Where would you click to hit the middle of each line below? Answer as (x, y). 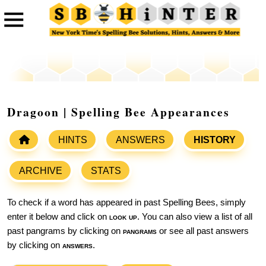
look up (123, 217)
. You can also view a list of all (195, 217)
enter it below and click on (58, 217)
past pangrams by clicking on (65, 231)
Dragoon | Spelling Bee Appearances (118, 112)
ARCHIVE (41, 171)
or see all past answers (203, 231)
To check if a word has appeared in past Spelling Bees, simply (126, 203)
